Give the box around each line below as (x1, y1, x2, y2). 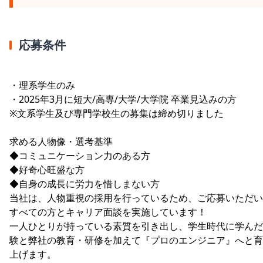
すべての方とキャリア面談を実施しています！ (9, 205, 207, 218)
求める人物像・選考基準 (9, 134, 113, 148)
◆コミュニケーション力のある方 (9, 149, 150, 162)
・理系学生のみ (9, 78, 75, 92)
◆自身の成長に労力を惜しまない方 (9, 177, 160, 190)
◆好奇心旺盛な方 (9, 163, 85, 176)
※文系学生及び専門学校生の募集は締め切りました (9, 106, 224, 120)
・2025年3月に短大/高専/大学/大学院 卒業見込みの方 (9, 92, 237, 106)
